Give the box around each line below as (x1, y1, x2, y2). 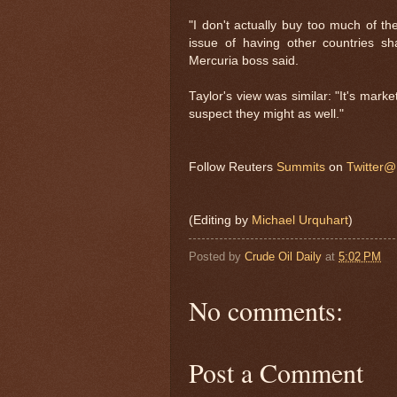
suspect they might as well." (189, 106, 344, 121)
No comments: (189, 292, 343, 328)
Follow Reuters (189, 160, 276, 174)
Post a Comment (189, 354, 363, 390)
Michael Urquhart (252, 213, 348, 227)
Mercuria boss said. (189, 53, 299, 67)
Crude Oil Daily (245, 249, 322, 263)
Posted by (189, 249, 245, 263)
